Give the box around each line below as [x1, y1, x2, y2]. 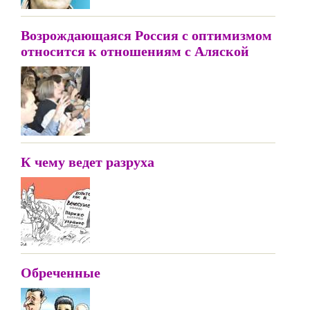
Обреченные [21, 263, 100, 282]
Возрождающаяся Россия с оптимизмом [21, 26, 272, 44]
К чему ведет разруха [21, 152, 154, 171]
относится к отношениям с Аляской [21, 42, 249, 60]
